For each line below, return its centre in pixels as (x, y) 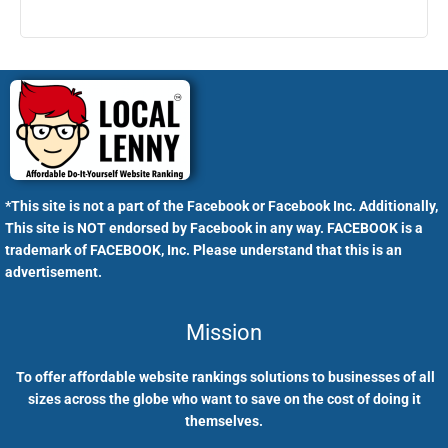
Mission (224, 332)
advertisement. (53, 271)
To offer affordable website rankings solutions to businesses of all (224, 377)
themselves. (224, 421)
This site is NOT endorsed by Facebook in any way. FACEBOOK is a (214, 227)
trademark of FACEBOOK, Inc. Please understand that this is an (203, 249)
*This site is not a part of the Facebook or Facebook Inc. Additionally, (221, 205)
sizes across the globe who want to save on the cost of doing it (224, 399)
